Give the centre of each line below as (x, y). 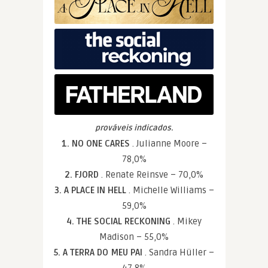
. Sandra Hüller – (179, 252)
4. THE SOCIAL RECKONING (120, 221)
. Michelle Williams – (171, 190)
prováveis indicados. (134, 128)
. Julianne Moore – (169, 144)
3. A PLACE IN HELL (91, 190)
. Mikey (187, 221)
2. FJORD (83, 175)
